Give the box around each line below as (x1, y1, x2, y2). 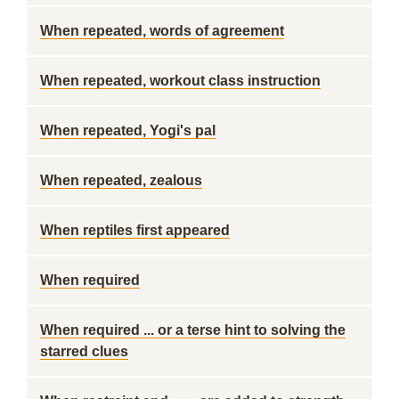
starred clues (40, 344, 128, 359)
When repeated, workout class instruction (40, 73, 321, 88)
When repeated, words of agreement (40, 23, 284, 38)
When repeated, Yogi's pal (40, 123, 216, 138)
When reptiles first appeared (40, 223, 230, 238)
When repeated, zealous (40, 173, 202, 188)
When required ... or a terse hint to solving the (40, 322, 346, 338)
